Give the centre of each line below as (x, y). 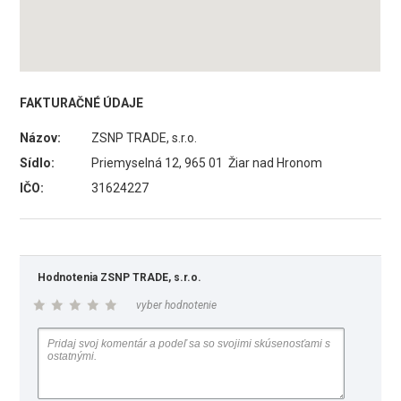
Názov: (41, 138)
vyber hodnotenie (177, 305)
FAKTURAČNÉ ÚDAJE (82, 103)
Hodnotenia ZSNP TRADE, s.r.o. (120, 277)
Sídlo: (38, 163)
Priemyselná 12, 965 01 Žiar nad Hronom (207, 163)
